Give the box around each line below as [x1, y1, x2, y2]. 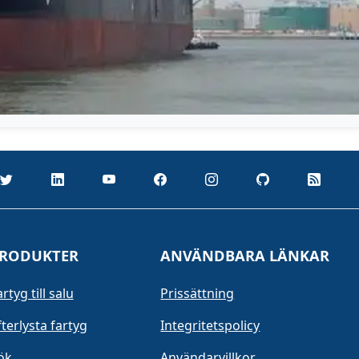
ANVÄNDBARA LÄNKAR [160, 245, 330, 265]
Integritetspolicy [160, 316, 260, 334]
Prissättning [160, 284, 235, 302]
